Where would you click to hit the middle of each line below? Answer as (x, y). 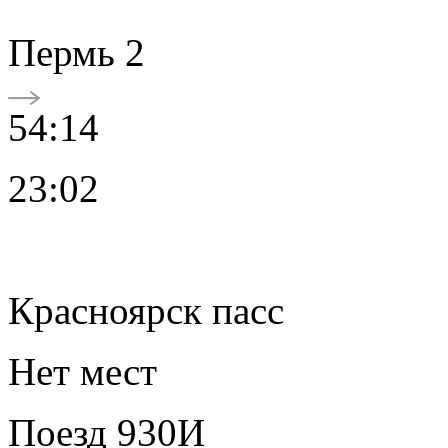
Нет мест (82, 371)
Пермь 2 (76, 52)
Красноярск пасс (146, 310)
